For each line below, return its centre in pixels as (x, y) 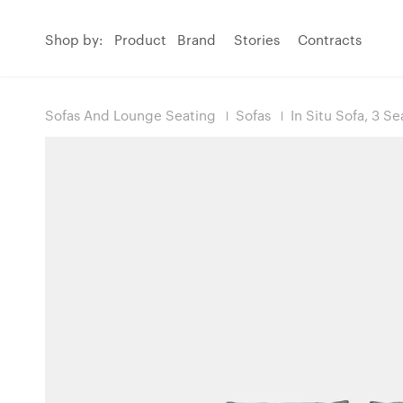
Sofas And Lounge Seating (130, 115)
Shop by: (74, 39)
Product (140, 39)
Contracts (330, 39)
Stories (257, 39)
